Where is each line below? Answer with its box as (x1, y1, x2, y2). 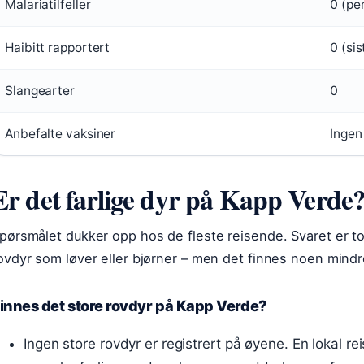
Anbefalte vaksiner (5, 126, 116, 141)
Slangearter (5, 83, 75, 98)
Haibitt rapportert (5, 40, 110, 55)
